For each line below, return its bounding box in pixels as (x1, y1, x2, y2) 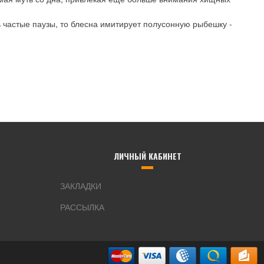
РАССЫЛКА (60, 201, 104, 213)
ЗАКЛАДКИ (60, 180, 101, 192)
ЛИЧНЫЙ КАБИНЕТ (113, 150, 181, 162)
